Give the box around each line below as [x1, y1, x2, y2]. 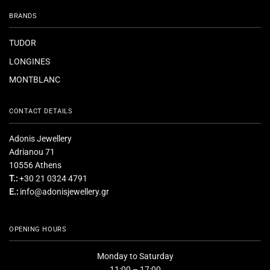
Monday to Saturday [96, 251, 174, 262]
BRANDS [9, 12, 37, 20]
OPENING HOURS [9, 225, 67, 233]
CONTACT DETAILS [9, 107, 73, 116]
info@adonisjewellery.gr [20, 186, 109, 196]
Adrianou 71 [9, 146, 55, 157]
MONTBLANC [9, 75, 60, 85]
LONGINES [9, 56, 50, 66]
